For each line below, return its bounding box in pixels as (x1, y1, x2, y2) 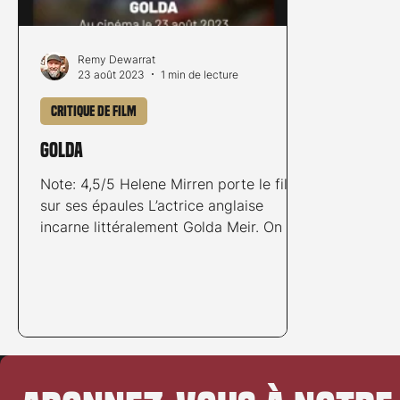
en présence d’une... (40, 238, 172, 257)
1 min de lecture (161, 67, 238, 81)
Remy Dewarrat (78, 52, 155, 66)
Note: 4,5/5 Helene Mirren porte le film (40, 174, 300, 193)
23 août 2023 (78, 67, 145, 81)
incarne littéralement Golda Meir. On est (40, 217, 307, 236)
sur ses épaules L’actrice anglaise (40, 196, 148, 214)
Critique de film (51, 102, 137, 120)
